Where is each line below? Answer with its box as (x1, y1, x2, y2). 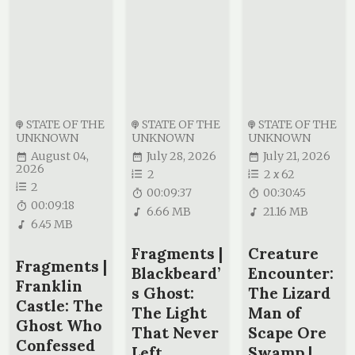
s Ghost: (132, 283, 195, 303)
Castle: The (15, 296, 103, 316)
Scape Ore (248, 323, 327, 343)
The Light (132, 303, 208, 323)
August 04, (30, 149, 89, 164)
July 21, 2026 (263, 149, 331, 164)
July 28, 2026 (147, 149, 217, 164)
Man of (248, 303, 302, 323)
